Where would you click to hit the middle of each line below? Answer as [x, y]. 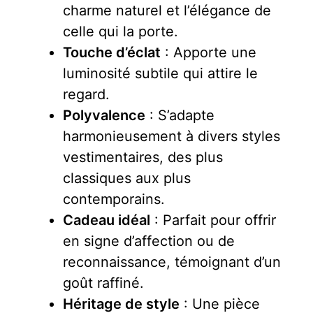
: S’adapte [180, 116]
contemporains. [114, 199]
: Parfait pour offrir [213, 220]
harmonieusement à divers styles [172, 137]
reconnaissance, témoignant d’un [172, 262]
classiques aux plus [127, 179]
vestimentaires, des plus [143, 158]
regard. [86, 95]
